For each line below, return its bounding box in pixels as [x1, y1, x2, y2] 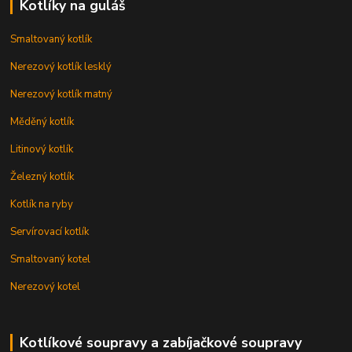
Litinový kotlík [10, 141, 74, 156]
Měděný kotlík [10, 114, 75, 129]
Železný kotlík [10, 169, 75, 184]
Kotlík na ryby [10, 196, 74, 211]
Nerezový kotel [10, 279, 81, 294]
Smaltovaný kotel [10, 251, 91, 266]
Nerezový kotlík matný [10, 86, 113, 101]
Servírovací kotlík [10, 224, 90, 239]
